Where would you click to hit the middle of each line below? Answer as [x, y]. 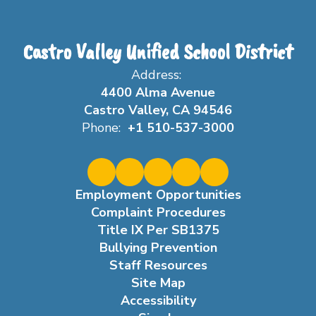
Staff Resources [158, 265]
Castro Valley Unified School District [158, 51]
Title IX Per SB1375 [158, 230]
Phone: [101, 128]
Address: [156, 75]
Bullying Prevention [158, 248]
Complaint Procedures [158, 212]
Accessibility [158, 300]
